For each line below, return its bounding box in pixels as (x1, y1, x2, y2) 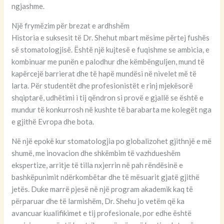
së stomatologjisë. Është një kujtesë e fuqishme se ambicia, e (11, 44, 210, 54)
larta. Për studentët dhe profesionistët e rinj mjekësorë (11, 80, 193, 90)
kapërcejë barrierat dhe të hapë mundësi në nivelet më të (11, 68, 197, 78)
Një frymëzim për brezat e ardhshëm (11, 20, 130, 30)
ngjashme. (11, 1, 45, 10)
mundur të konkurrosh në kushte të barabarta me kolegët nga (11, 104, 212, 114)
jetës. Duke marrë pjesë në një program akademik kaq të (11, 184, 193, 193)
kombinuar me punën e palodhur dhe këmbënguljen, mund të (11, 56, 205, 66)
